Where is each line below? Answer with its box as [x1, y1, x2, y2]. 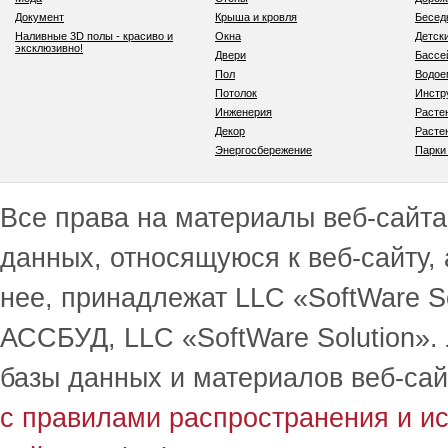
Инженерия [215, 106, 272, 118]
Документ [15, 11, 64, 23]
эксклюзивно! [15, 42, 83, 54]
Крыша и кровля [215, 11, 297, 23]
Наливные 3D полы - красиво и [15, 30, 173, 42]
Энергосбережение [215, 144, 312, 156]
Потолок [215, 87, 257, 99]
